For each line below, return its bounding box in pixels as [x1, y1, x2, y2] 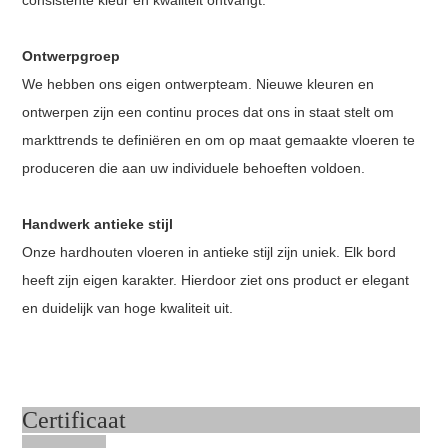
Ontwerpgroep [22, 47, 121, 64]
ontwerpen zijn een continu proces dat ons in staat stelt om [22, 103, 395, 120]
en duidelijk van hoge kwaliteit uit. [22, 299, 238, 316]
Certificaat [22, 406, 421, 433]
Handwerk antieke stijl [22, 215, 174, 232]
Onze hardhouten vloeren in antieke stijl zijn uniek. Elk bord [22, 243, 397, 260]
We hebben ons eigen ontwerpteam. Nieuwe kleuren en [22, 75, 375, 92]
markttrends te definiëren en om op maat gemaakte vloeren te [22, 131, 416, 148]
